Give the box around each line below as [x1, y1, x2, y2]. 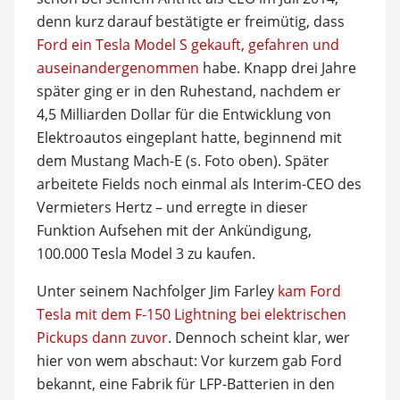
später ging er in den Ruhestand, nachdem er [36, 81, 341, 101]
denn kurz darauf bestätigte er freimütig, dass [36, 12, 345, 31]
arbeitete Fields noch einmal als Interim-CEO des [36, 174, 362, 194]
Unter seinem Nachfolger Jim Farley [36, 281, 278, 301]
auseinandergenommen [36, 58, 199, 78]
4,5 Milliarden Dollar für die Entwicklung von [36, 104, 331, 124]
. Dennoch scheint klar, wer [167, 328, 350, 347]
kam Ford [277, 281, 341, 301]
